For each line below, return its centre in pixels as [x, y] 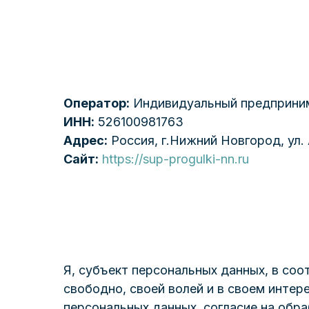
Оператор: [97, 103]
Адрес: [86, 140]
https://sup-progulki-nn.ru [176, 159]
